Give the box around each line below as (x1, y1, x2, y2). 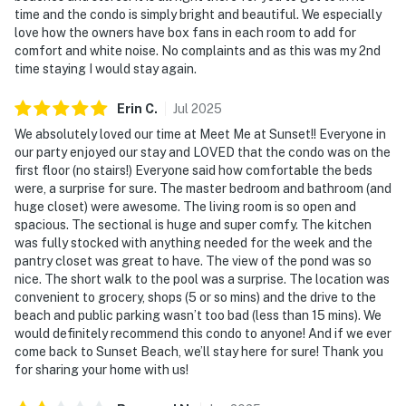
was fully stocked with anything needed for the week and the (14, 235, 372, 250)
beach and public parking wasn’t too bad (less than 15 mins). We (14, 307, 382, 323)
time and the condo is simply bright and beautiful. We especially (14, 6, 382, 22)
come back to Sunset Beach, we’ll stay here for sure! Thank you (14, 343, 383, 359)
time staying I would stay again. (14, 61, 197, 76)
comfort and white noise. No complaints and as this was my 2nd (14, 43, 381, 58)
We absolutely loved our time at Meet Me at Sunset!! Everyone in (14, 126, 386, 141)
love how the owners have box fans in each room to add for (14, 24, 356, 40)
